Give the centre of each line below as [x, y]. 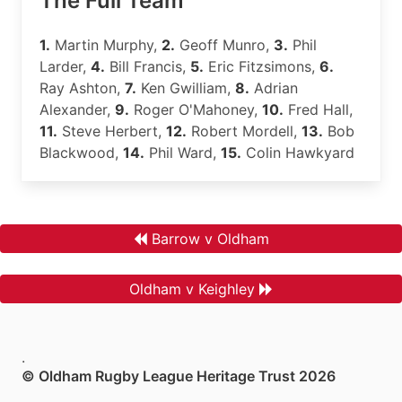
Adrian [274, 88]
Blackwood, [81, 153]
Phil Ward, [183, 153]
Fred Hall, [318, 109]
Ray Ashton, [82, 88]
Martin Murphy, [106, 45]
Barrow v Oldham [210, 239]
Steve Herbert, [112, 131]
